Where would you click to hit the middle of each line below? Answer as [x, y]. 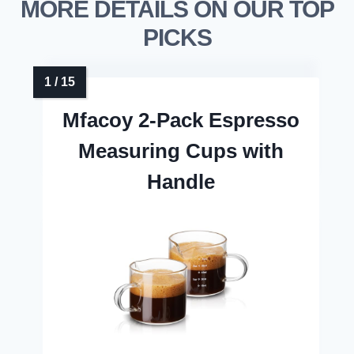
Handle [181, 182]
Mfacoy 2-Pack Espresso [181, 121]
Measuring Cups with [181, 151]
